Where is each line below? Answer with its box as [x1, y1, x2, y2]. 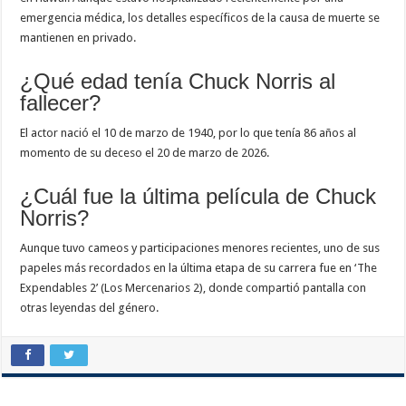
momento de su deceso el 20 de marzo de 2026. [20, 145, 270, 159]
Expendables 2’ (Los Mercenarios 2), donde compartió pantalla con [20, 280, 367, 295]
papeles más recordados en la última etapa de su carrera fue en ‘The [20, 260, 378, 275]
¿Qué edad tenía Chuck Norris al [20, 68, 336, 93]
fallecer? [20, 90, 101, 115]
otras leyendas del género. [20, 300, 159, 314]
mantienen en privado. [20, 30, 137, 44]
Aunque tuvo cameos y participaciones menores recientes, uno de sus [20, 240, 381, 255]
